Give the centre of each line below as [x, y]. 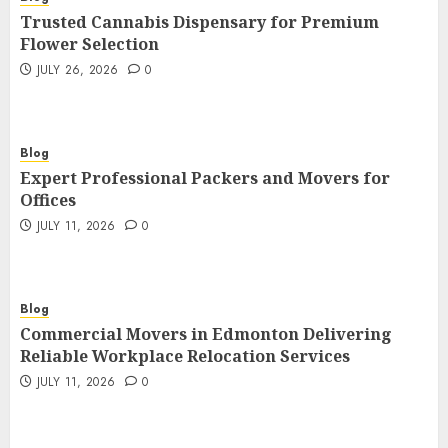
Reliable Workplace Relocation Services [185, 356]
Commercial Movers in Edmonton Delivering [206, 334]
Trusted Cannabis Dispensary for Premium [199, 22]
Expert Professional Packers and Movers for [205, 178]
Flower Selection [89, 44]
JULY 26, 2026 [77, 70]
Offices [48, 200]
